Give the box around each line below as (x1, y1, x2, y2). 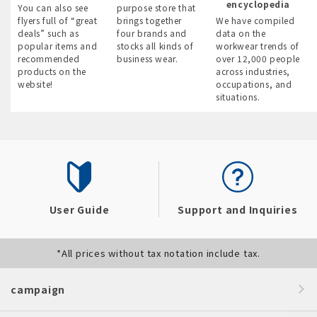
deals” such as (18, 27, 79, 40)
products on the (18, 65, 86, 78)
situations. (216, 91, 260, 103)
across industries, (216, 65, 290, 78)
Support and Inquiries (178, 202, 298, 217)
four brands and (117, 27, 187, 40)
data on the (216, 27, 266, 40)
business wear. (117, 52, 178, 65)
